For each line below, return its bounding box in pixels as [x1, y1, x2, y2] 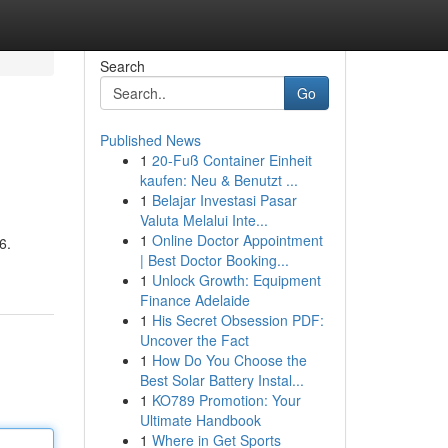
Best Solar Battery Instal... [139, 370, 304, 390]
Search [99, 56, 145, 76]
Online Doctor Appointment [151, 230, 323, 250]
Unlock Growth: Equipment [151, 270, 321, 290]
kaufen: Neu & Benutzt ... [139, 170, 298, 190]
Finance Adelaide [139, 290, 250, 310]
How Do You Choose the [151, 350, 307, 370]
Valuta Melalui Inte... [139, 210, 268, 230]
